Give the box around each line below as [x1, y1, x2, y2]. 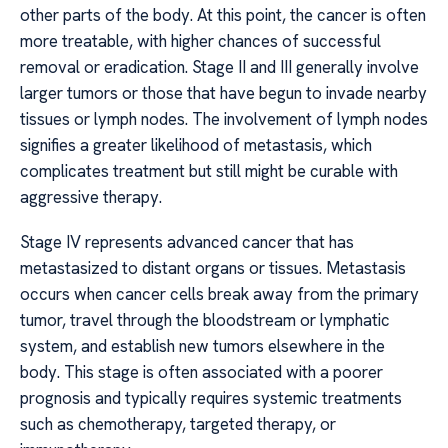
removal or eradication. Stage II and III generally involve [20, 56, 419, 79]
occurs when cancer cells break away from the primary [20, 282, 419, 305]
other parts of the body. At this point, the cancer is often [20, 4, 426, 27]
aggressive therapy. [20, 186, 162, 209]
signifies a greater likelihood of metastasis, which [20, 134, 372, 157]
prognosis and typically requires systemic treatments [20, 386, 402, 409]
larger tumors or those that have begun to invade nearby [20, 82, 427, 105]
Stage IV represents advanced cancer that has [20, 230, 354, 253]
